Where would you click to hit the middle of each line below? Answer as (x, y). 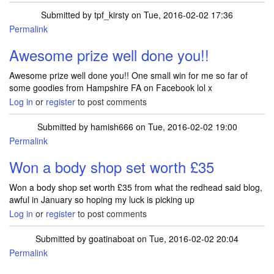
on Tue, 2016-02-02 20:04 (187, 239)
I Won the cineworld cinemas (143, 35)
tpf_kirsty (112, 15)
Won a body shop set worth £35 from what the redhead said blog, (136, 187)
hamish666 (112, 127)
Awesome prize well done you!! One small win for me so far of (128, 75)
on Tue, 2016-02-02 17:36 (181, 15)
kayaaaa (229, 35)
